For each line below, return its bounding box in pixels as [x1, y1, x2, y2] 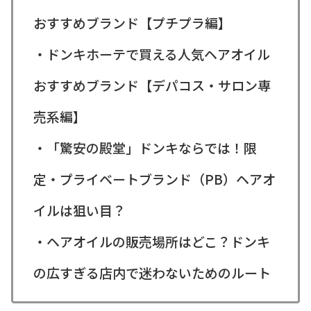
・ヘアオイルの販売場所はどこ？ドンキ [33, 231, 270, 251]
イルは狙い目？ [33, 200, 126, 219]
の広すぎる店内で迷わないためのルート [33, 262, 271, 282]
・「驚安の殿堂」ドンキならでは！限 [33, 137, 257, 157]
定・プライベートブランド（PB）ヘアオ [33, 169, 276, 188]
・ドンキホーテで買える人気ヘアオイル [33, 44, 270, 63]
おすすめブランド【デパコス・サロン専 [33, 75, 271, 94]
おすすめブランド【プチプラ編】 [33, 12, 231, 32]
